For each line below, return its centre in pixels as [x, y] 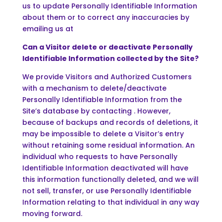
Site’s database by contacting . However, [96, 111]
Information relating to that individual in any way [111, 202]
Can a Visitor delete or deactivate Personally [107, 47]
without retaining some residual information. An [108, 145]
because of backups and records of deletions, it [110, 122]
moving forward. [52, 213]
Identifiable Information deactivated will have [105, 168]
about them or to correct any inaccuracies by [106, 17]
